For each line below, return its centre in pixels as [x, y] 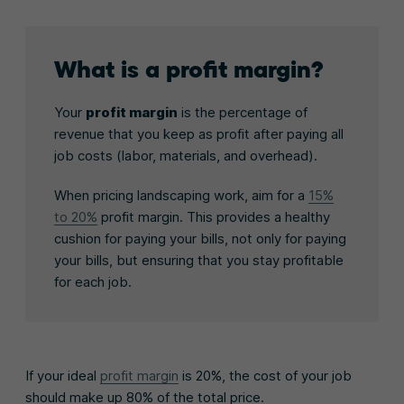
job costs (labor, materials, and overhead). [186, 155]
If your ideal [63, 375]
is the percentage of [243, 112]
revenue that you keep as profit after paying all [199, 133]
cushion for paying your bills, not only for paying [200, 238]
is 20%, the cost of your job [265, 375]
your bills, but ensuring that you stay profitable [199, 260]
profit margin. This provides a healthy [214, 216]
